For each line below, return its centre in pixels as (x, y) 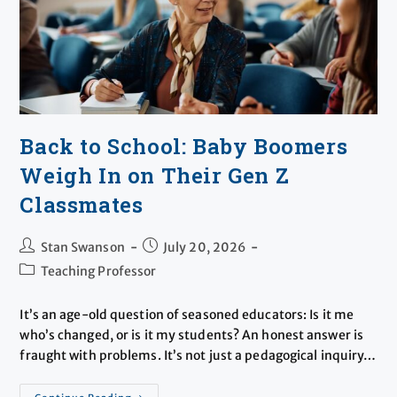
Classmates (82, 205)
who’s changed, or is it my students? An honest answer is (192, 335)
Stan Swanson (82, 248)
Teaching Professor (98, 272)
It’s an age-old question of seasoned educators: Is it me (187, 315)
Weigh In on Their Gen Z (155, 176)
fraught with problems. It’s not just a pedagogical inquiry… (198, 356)
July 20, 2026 (204, 248)
